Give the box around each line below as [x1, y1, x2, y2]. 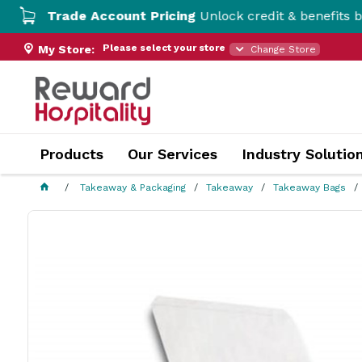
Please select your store [103, 42, 226, 53]
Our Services [127, 145, 217, 162]
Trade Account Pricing [2, 8, 152, 23]
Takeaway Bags [272, 182, 346, 193]
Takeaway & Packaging [79, 182, 186, 193]
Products [39, 145, 103, 162]
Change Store [250, 44, 317, 55]
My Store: [38, 43, 95, 56]
